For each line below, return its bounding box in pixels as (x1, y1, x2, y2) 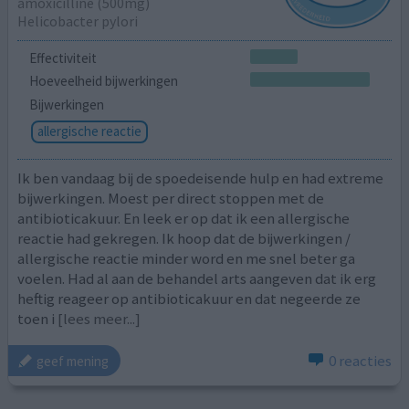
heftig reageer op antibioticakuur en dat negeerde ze (17, 288, 362, 309)
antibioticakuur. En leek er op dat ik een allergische (17, 207, 351, 228)
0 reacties (328, 351, 392, 372)
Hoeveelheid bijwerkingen (28, 72, 178, 90)
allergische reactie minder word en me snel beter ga (17, 247, 356, 268)
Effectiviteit (28, 48, 97, 67)
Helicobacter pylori (17, 12, 139, 31)
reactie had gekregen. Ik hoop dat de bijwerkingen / (17, 227, 351, 248)
